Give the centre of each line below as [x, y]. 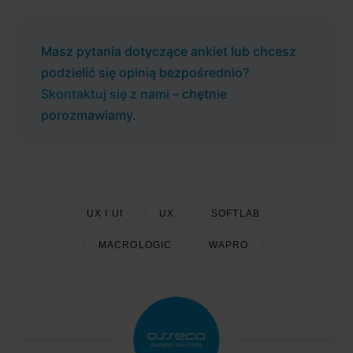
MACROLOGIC [135, 245]
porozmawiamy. [89, 115]
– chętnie [198, 93]
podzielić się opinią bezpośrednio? [145, 72]
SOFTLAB [236, 213]
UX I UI [105, 213]
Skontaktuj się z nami [105, 93]
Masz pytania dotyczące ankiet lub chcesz [169, 51]
